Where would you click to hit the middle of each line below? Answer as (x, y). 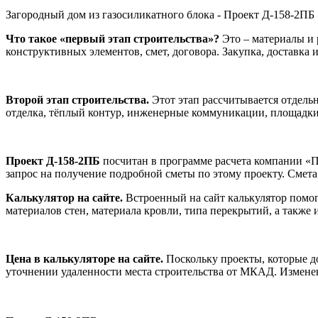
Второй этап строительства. (77, 99)
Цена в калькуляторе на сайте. (84, 258)
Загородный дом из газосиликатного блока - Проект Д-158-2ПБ (160, 14)
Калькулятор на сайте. (64, 197)
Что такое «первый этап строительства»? (113, 38)
